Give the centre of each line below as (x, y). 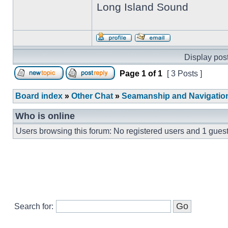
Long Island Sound (142, 7)
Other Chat (92, 96)
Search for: (34, 206)
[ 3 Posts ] (184, 74)
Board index (39, 96)
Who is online (45, 116)
